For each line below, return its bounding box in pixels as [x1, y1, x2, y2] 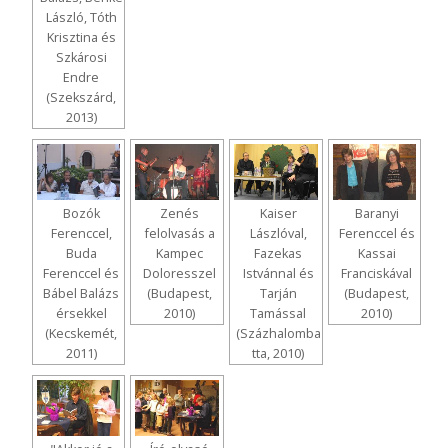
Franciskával [341, 265, 413, 283]
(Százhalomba [235, 325, 321, 343]
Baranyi [354, 205, 399, 223]
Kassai [357, 245, 396, 263]
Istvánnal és [242, 265, 314, 283]
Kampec [156, 245, 204, 263]
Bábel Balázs [43, 285, 120, 303]
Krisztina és [46, 29, 116, 47]
